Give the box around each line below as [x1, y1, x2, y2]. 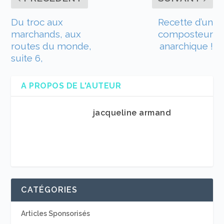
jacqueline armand [92, 108, 171, 118]
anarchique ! [159, 40, 213, 52]
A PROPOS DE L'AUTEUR [21, 81, 121, 91]
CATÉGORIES [21, 185, 78, 195]
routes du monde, [11, 40, 92, 52]
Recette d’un [157, 16, 213, 28]
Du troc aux [11, 16, 63, 28]
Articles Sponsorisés [21, 209, 90, 218]
